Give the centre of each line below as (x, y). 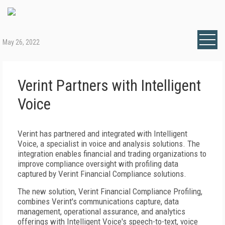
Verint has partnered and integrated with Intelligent (102, 134)
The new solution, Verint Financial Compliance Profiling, (110, 191)
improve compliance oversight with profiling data (98, 164)
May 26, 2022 (21, 42)
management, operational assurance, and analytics (101, 211)
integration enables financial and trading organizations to (112, 154)
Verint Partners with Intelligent (109, 86)
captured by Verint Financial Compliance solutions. (102, 174)
